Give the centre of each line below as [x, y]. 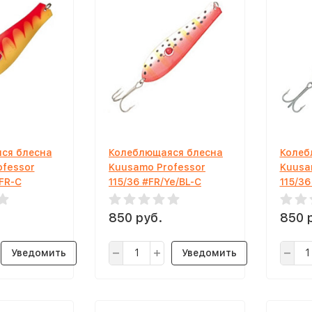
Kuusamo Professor [157, 167]
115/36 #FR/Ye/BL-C [155, 181]
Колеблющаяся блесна [166, 152]
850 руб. [135, 217]
